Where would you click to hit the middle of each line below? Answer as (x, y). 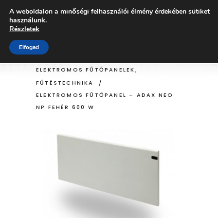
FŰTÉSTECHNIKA (65, 83)
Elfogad (29, 47)
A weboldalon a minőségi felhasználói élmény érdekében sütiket (109, 11)
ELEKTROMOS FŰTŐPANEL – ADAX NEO (105, 95)
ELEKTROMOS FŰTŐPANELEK (86, 70)
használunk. (28, 20)
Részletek (24, 29)
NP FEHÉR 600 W (65, 107)
